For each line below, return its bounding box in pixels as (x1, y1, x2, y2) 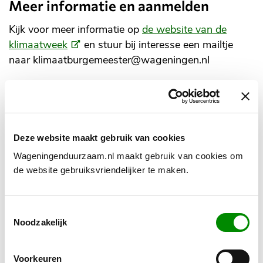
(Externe (67, 36, 105, 51)
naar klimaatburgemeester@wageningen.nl (9, 53, 210, 68)
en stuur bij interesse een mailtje (81, 37, 233, 52)
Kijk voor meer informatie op (9, 22, 142, 36)
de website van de (142, 22, 227, 36)
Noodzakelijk (14, 217, 68, 227)
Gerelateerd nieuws (9, 86, 136, 104)
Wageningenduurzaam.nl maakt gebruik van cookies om (14, 151, 243, 161)
